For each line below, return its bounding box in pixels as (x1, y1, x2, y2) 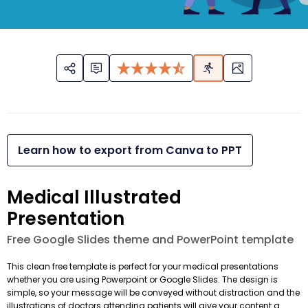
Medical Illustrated (7, 185, 181, 210)
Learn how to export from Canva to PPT (18, 142, 242, 159)
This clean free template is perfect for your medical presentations (7, 261, 278, 273)
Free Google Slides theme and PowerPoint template (7, 232, 294, 248)
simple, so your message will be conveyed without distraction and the (7, 287, 300, 299)
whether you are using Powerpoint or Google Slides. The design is (7, 274, 278, 286)
